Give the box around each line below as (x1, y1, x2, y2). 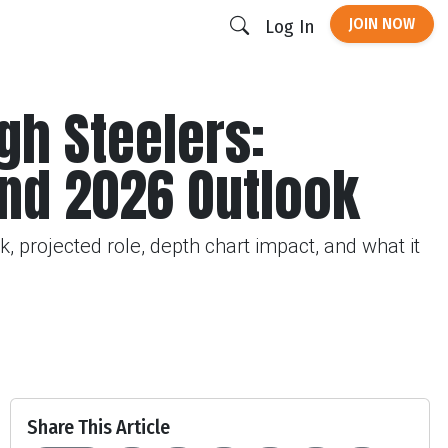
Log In (265, 15, 314, 38)
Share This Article (27, 415, 170, 439)
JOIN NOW (349, 14, 415, 33)
